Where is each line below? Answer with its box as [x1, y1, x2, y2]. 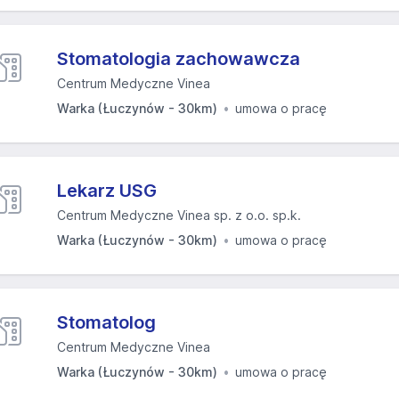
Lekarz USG [57, 180, 157, 201]
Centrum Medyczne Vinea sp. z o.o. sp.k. [57, 208, 301, 223]
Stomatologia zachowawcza [57, 48, 300, 69]
